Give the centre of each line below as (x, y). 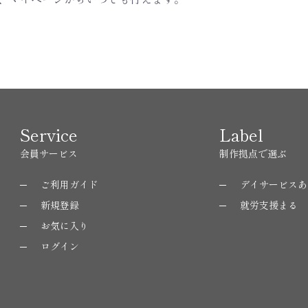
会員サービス (48, 153)
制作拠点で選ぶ (253, 153)
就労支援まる (268, 205)
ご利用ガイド (69, 184)
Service (48, 134)
